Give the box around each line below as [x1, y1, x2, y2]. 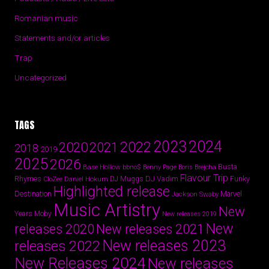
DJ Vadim [145, 174, 178, 183]
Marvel [220, 189, 242, 198]
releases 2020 [14, 221, 94, 237]
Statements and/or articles [14, 33, 110, 43]
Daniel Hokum [64, 175, 108, 183]
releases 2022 [14, 238, 100, 255]
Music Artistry [53, 200, 160, 220]
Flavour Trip [180, 172, 228, 184]
